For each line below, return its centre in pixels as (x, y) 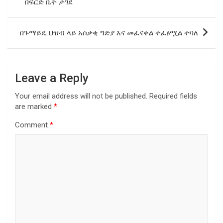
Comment (32, 125)
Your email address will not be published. (81, 96)
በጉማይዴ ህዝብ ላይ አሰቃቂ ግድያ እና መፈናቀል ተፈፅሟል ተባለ (109, 33)
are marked (34, 106)
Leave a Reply (52, 78)
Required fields (173, 96)
